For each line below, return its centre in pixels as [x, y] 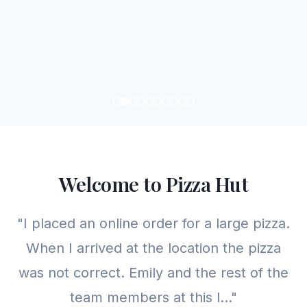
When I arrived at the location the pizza [153, 248]
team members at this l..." [153, 297]
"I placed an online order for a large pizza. [153, 223]
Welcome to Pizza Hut [153, 184]
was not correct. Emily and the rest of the [153, 273]
